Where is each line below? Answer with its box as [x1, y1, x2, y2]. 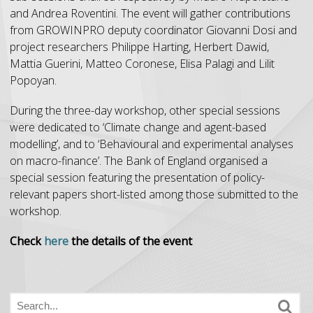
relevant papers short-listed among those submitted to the [10, 187, 298, 203]
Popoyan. [10, 73, 57, 88]
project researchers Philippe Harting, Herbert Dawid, [10, 39, 269, 54]
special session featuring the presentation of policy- [10, 170, 265, 186]
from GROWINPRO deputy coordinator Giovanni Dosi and [10, 22, 297, 38]
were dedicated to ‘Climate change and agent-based [10, 119, 266, 136]
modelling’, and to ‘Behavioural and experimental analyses [10, 136, 293, 152]
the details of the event [68, 233, 192, 249]
